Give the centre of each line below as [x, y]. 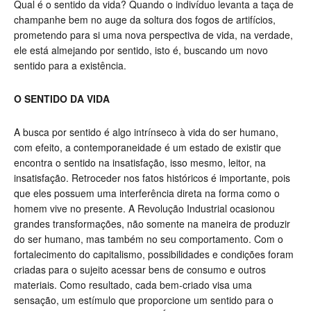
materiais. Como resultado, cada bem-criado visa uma [133, 285]
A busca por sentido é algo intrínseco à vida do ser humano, [146, 132]
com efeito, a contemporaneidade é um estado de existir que [148, 148]
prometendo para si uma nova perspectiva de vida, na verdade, [153, 35]
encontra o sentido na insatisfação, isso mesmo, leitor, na [140, 163]
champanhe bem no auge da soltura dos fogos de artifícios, [145, 20]
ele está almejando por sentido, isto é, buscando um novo [141, 50]
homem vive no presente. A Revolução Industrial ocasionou [144, 209]
